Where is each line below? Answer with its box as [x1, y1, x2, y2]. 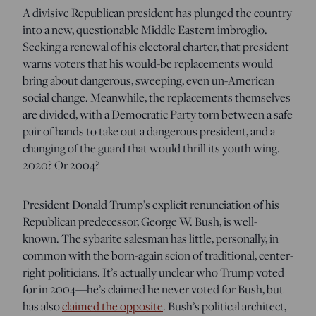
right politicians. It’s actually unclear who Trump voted [23, 263, 284, 281]
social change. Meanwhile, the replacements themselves [23, 88, 291, 106]
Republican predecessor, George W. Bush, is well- [23, 212, 257, 230]
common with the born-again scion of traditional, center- [23, 246, 293, 264]
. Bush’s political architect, [163, 297, 286, 315]
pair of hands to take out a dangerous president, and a [23, 122, 275, 140]
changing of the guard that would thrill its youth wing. [23, 139, 280, 157]
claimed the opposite [62, 297, 163, 315]
